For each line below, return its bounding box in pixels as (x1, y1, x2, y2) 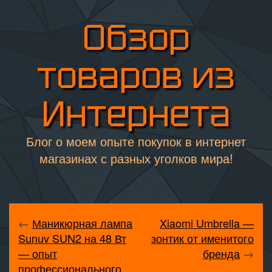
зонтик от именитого (151, 230, 254, 246)
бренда (203, 245, 240, 261)
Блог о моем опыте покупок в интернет (26, 132, 246, 150)
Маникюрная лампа (32, 215, 132, 231)
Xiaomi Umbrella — (160, 215, 254, 231)
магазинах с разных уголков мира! (39, 149, 233, 167)
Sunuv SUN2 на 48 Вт (18, 230, 126, 246)
